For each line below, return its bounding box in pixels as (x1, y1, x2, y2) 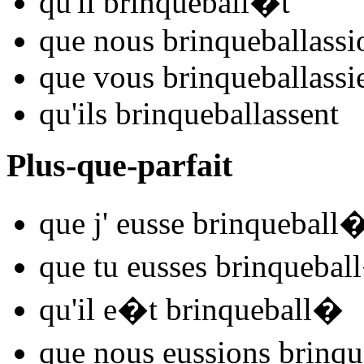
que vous (39, 58, 154, 94)
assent (262, 95, 339, 131)
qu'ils (39, 95, 107, 131)
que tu (39, 249, 119, 284)
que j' (39, 206, 108, 241)
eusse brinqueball (108, 206, 339, 241)
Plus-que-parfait (6, 147, 232, 184)
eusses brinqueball (119, 249, 362, 284)
